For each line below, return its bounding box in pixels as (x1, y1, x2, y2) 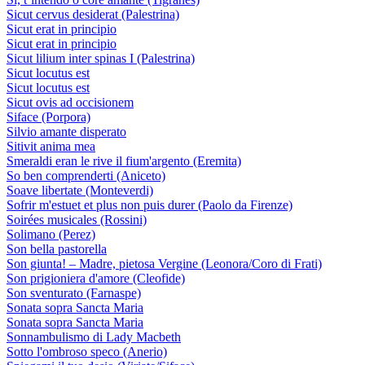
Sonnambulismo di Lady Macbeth (7, 330, 181, 344)
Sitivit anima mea (7, 139, 95, 153)
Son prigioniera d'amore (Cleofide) (7, 271, 185, 285)
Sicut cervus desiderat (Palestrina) (7, 7, 179, 21)
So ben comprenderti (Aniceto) (7, 169, 165, 182)
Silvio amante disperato (7, 125, 126, 139)
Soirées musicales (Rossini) (7, 213, 147, 226)
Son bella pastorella (7, 242, 107, 256)
